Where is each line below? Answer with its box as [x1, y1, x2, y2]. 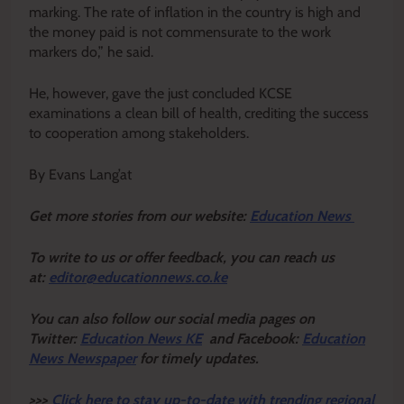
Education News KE [80, 330, 202, 348]
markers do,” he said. [29, 43, 153, 61]
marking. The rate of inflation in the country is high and [29, 4, 361, 22]
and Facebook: [202, 330, 302, 348]
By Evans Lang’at [29, 166, 132, 184]
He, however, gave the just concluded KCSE [29, 85, 292, 103]
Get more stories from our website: [29, 207, 250, 225]
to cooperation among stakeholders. [29, 124, 249, 142]
